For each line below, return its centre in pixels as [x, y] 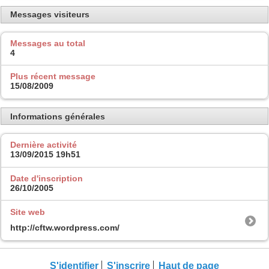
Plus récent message [53, 77]
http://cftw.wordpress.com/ [65, 228]
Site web [28, 212]
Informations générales [58, 116]
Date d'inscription [47, 178]
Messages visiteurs [50, 15]
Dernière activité [44, 145]
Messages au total [48, 43]
